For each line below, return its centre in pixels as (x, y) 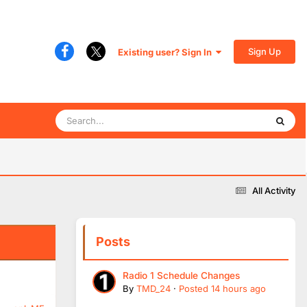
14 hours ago (238, 288)
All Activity (274, 190)
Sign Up (265, 51)
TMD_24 (153, 288)
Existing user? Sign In (167, 52)
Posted (195, 288)
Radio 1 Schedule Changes (181, 275)
